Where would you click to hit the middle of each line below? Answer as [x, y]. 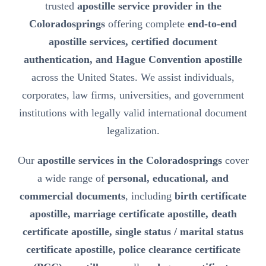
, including [150, 196]
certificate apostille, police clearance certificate [133, 249]
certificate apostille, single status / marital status [133, 231]
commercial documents [72, 196]
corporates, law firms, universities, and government [133, 95]
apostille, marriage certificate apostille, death [133, 213]
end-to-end [212, 23]
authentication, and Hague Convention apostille [133, 59]
